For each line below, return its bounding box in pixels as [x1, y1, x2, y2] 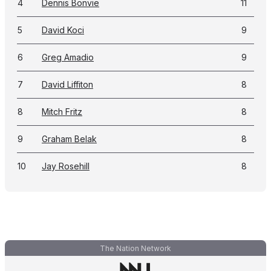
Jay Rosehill [42, 161, 90, 171]
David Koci [42, 25, 84, 35]
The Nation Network [100, 244, 171, 253]
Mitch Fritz [42, 106, 82, 117]
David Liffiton [42, 79, 93, 90]
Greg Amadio [42, 52, 94, 62]
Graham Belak [42, 134, 97, 144]
